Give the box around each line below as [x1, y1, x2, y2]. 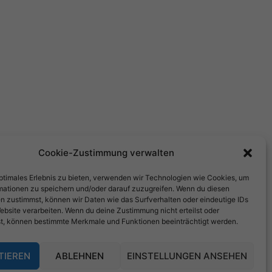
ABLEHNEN [55, 250, 104, 262]
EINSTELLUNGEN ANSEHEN [126, 250, 247, 262]
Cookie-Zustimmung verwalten [38, 147, 174, 158]
